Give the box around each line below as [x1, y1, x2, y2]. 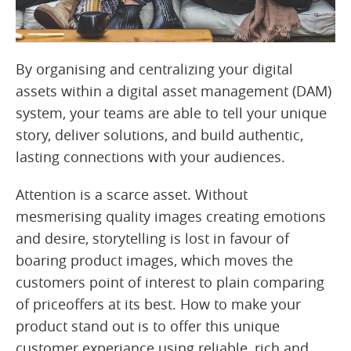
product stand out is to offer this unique [16, 317, 280, 336]
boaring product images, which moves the [16, 251, 293, 270]
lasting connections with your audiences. [16, 147, 289, 167]
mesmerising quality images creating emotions [16, 207, 326, 226]
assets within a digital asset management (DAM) [16, 81, 331, 101]
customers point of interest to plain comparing [16, 273, 324, 292]
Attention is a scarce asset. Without [16, 185, 248, 204]
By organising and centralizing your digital [16, 60, 293, 79]
